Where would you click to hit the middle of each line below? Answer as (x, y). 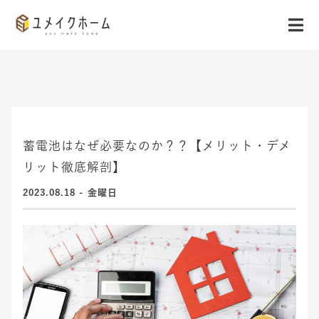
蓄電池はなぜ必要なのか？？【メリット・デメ (157, 146)
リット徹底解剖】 (74, 167)
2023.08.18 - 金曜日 (70, 193)
